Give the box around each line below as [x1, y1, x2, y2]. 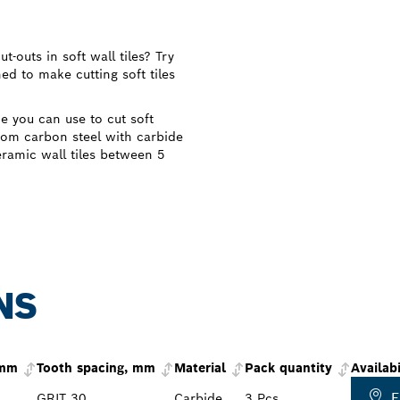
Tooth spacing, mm [37, 360, 155, 377]
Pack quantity [245, 360, 332, 377]
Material [174, 360, 226, 377]
